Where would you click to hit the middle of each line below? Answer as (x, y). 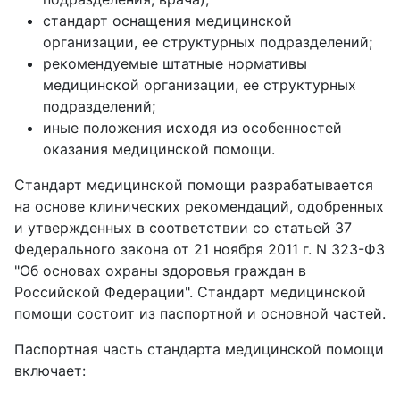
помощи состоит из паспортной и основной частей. (200, 314)
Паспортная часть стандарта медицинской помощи (199, 350)
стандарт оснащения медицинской (167, 21)
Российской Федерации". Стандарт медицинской (190, 292)
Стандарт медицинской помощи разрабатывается (194, 185)
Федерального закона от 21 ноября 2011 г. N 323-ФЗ (200, 250)
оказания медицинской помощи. (159, 150)
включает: (50, 371)
